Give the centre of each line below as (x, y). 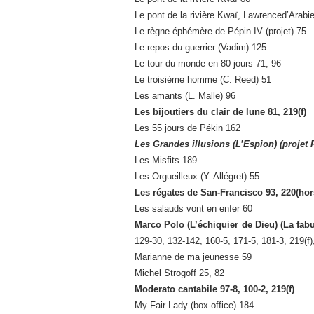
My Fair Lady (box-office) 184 (194, 306)
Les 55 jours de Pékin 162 (187, 128)
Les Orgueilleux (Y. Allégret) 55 (197, 177)
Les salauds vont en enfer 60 (193, 209)
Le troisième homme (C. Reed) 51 (203, 80)
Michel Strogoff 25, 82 (179, 273)
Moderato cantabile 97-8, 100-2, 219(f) (214, 289)
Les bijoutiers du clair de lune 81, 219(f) (220, 112)
